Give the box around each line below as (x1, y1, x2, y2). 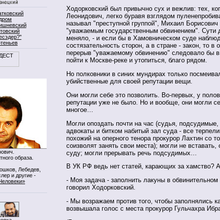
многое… (66, 106, 93, 113)
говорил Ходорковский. (66, 184, 136, 192)
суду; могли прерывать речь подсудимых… (66, 149, 197, 157)
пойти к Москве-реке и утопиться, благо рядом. (66, 56, 207, 64)
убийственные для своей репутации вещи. (66, 78, 192, 85)
